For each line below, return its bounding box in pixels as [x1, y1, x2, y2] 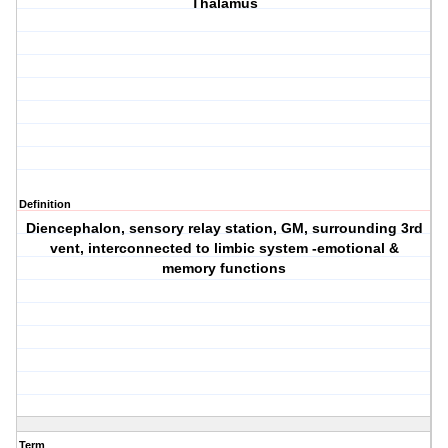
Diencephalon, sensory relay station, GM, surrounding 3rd [25, 220, 423, 237]
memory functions [162, 260, 287, 277]
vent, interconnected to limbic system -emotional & [49, 240, 399, 257]
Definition [19, 198, 71, 211]
